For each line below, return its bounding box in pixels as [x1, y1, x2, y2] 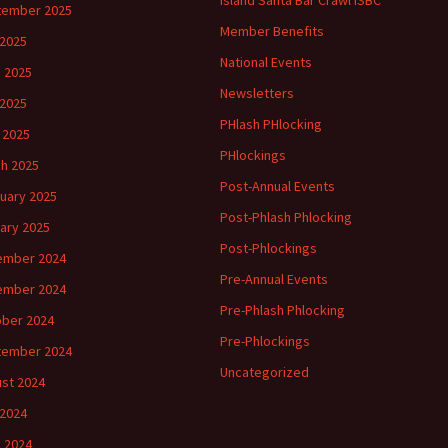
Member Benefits [220, 22, 324, 40]
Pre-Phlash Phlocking [220, 301, 345, 319]
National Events [220, 53, 312, 71]
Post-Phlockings [220, 239, 317, 257]
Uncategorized [220, 363, 309, 381]
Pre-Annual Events [220, 270, 328, 288]
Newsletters [220, 84, 294, 102]
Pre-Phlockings [220, 332, 310, 350]
